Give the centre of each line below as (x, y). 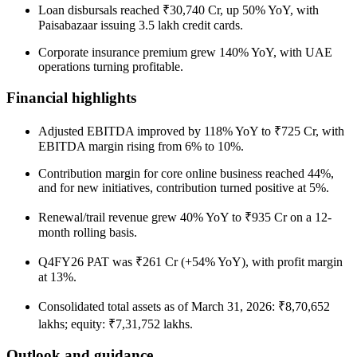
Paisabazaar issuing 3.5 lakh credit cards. (141, 25)
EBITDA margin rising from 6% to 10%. (141, 146)
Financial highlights (71, 97)
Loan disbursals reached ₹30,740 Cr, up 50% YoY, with (178, 10)
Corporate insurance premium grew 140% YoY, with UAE (185, 53)
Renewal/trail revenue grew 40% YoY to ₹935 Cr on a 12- (185, 217)
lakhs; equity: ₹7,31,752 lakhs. (116, 324)
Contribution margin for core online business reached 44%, (186, 173)
